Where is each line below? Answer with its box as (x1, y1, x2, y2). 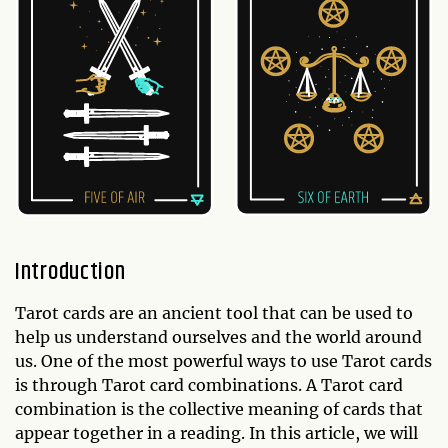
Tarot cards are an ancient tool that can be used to (15, 303, 413, 324)
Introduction (15, 254, 126, 291)
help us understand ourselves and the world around (15, 327, 422, 348)
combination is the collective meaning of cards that (15, 399, 423, 420)
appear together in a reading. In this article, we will (15, 423, 418, 444)
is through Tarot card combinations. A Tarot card (15, 375, 403, 396)
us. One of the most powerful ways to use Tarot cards (15, 351, 432, 372)
